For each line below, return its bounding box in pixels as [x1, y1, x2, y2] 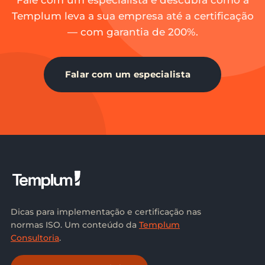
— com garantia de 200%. [67, 26, 198, 38]
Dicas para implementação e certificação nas [11, 206, 201, 217]
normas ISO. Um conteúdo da [11, 219, 139, 230]
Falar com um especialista [64, 69, 191, 80]
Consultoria [11, 232, 59, 243]
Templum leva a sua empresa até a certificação [11, 10, 254, 22]
